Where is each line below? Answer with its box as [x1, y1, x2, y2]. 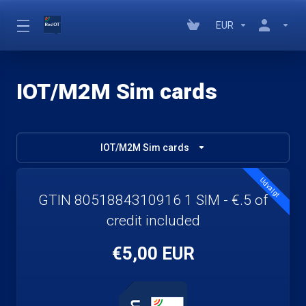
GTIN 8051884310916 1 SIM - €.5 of [38, 192, 268, 208]
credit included [106, 212, 200, 229]
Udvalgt [258, 176, 281, 199]
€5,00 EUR [111, 243, 195, 264]
